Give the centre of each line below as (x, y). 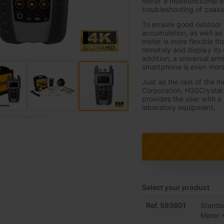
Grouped (156, 201)
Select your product (176, 187)
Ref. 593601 (166, 205)
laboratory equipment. (179, 107)
